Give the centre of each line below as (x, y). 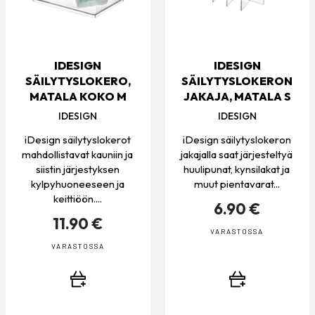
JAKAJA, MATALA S (237, 96)
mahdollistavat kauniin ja (78, 154)
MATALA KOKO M (78, 96)
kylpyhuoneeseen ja (77, 184)
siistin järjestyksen (77, 169)
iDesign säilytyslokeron (237, 139)
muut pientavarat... (237, 184)
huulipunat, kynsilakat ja (237, 169)
